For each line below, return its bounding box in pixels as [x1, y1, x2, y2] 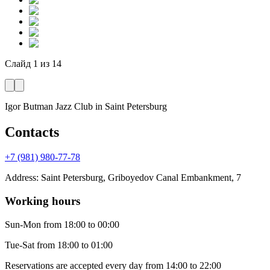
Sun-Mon [5, 219, 41, 230]
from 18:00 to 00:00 [43, 219, 119, 230]
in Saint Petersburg [95, 101, 167, 111]
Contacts [5, 124, 59, 140]
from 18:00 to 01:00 [37, 239, 113, 250]
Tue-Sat [5, 239, 34, 250]
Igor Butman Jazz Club [5, 101, 93, 111]
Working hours [5, 195, 80, 208]
